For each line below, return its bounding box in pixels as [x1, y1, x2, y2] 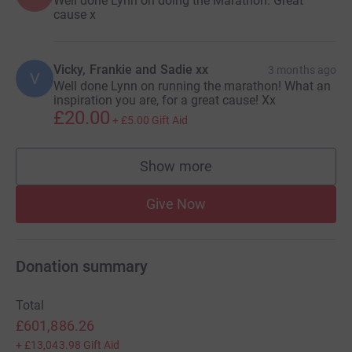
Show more [140, 157, 212, 174]
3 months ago [268, 63, 336, 76]
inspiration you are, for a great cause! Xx [53, 92, 276, 108]
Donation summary [16, 256, 148, 276]
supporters [175, 165, 244, 182]
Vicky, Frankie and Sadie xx [53, 61, 209, 77]
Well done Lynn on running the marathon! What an [53, 78, 331, 93]
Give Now [145, 195, 207, 212]
